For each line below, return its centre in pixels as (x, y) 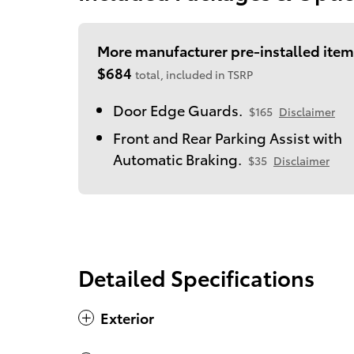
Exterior (127, 317)
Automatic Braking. (177, 158)
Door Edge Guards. (178, 109)
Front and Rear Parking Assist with (228, 137)
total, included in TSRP (194, 74)
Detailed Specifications (196, 277)
